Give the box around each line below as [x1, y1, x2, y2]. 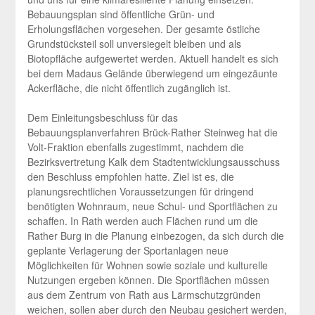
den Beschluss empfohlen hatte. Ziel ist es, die [27, 169, 234, 184]
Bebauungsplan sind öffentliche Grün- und [27, 7, 214, 22]
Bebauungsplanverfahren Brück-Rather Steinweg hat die [27, 125, 278, 140]
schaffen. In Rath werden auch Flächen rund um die [27, 214, 258, 229]
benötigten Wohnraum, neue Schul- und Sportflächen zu [27, 199, 278, 214]
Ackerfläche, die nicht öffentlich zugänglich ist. [27, 81, 231, 96]
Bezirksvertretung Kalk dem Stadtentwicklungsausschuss [27, 155, 280, 169]
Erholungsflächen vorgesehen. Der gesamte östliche [27, 22, 260, 37]
